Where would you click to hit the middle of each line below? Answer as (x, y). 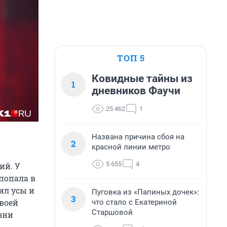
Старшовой (112, 212)
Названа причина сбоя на (138, 137)
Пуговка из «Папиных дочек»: (145, 192)
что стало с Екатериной (134, 202)
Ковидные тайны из (142, 79)
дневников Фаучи (136, 91)
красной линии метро (131, 147)
